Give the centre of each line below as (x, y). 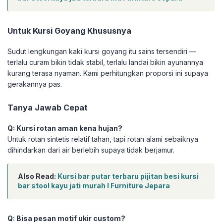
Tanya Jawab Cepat (48, 108)
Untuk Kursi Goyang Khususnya (69, 31)
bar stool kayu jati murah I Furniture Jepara (94, 186)
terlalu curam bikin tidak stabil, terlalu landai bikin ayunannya (105, 62)
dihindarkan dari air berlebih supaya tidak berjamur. (91, 150)
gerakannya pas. (35, 84)
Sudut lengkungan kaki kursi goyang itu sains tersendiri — (102, 52)
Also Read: (38, 176)
